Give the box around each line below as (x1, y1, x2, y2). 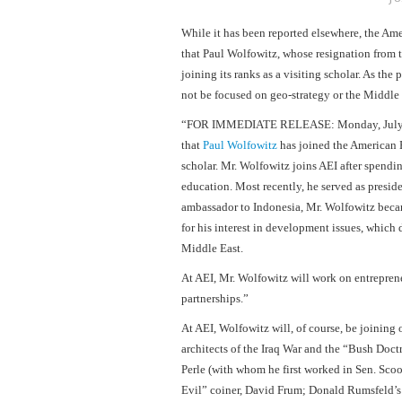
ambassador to (181, 200, 253, 214)
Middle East (181, 241, 240, 256)
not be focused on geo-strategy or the (181, 88, 363, 102)
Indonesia (253, 200, 301, 214)
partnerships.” (181, 292, 249, 306)
